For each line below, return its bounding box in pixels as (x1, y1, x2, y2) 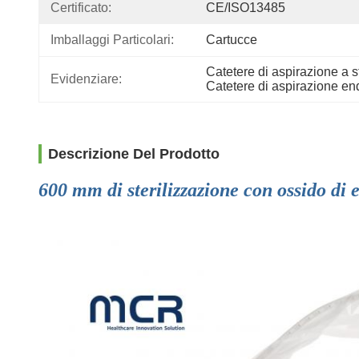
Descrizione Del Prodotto (48, 146, 220, 162)
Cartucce (206, 33, 257, 46)
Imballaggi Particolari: (50, 33, 174, 46)
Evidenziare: (50, 72, 122, 86)
